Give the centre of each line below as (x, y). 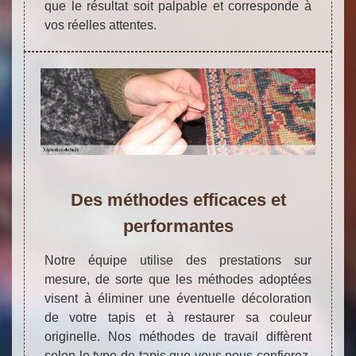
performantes (178, 226)
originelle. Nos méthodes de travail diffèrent (178, 337)
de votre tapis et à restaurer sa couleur (178, 318)
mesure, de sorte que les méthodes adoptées (178, 280)
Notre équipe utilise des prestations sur (178, 261)
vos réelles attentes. (101, 25)
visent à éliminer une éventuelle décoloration (178, 299)
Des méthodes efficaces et (178, 200)
